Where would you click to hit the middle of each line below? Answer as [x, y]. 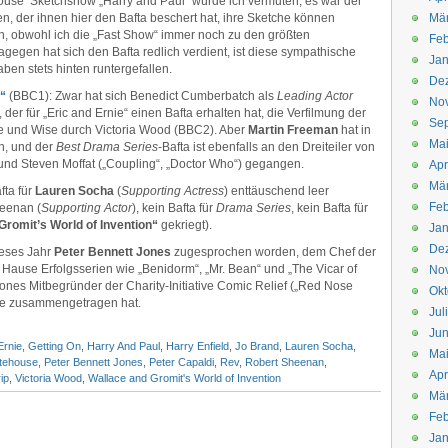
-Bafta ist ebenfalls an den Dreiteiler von [266, 147]
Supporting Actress [172, 191]
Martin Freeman [293, 130]
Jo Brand [257, 346]
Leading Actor [315, 96]
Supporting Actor [86, 208]
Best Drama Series [107, 147]
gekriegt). [185, 225]
